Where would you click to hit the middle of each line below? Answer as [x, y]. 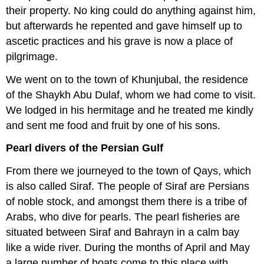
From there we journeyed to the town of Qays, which [129, 171]
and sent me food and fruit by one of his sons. [113, 125]
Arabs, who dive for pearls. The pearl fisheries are [123, 217]
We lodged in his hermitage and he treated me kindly [130, 110]
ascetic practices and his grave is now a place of [120, 41]
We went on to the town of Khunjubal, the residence [127, 79]
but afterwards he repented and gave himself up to [124, 26]
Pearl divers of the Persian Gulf [85, 148]
